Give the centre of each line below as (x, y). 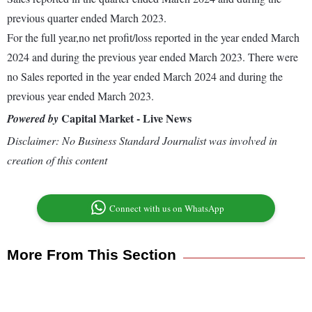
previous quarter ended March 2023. (87, 18)
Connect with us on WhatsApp (167, 209)
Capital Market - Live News (125, 118)
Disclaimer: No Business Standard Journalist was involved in (142, 141)
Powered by (33, 119)
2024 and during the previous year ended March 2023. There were (153, 57)
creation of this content (57, 160)
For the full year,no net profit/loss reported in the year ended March (153, 38)
